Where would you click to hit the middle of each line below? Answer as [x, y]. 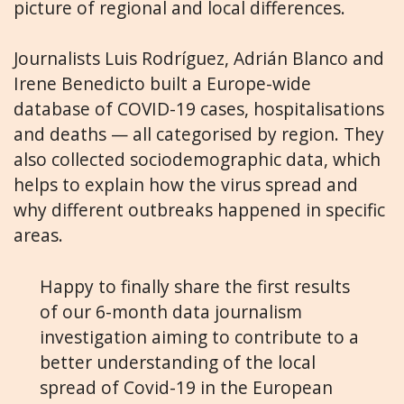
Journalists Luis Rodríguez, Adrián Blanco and [199, 59]
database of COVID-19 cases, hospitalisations [199, 109]
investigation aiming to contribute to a [199, 337]
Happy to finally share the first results [194, 287]
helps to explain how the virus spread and [186, 185]
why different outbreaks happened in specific [199, 210]
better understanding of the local [177, 363]
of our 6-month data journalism [170, 312]
